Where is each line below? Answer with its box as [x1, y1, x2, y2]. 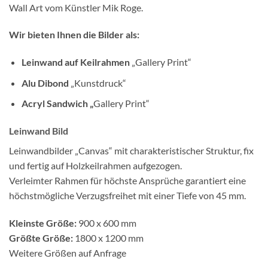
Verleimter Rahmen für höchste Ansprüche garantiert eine [9, 175, 246, 187]
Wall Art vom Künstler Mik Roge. [9, 1, 143, 13]
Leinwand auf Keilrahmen [21, 56, 132, 68]
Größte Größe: [9, 232, 75, 243]
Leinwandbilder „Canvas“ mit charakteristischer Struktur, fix [9, 145, 254, 157]
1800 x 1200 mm [75, 232, 144, 243]
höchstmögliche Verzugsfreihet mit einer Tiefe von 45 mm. [9, 190, 246, 202]
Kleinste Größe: [9, 217, 77, 229]
